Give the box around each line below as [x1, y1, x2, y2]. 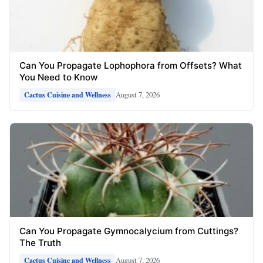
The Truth [19, 237, 61, 248]
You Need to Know [19, 71, 98, 83]
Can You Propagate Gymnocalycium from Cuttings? [19, 225, 238, 237]
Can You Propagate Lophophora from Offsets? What [19, 59, 242, 71]
